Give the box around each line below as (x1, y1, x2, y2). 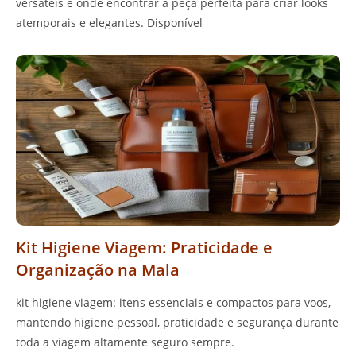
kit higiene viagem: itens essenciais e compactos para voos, (16, 294, 331, 310)
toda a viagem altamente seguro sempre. (16, 334, 234, 350)
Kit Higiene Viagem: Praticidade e (16, 236, 273, 258)
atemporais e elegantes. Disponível (16, 15, 203, 31)
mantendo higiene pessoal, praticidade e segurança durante (16, 314, 339, 330)
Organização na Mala (16, 258, 180, 281)
